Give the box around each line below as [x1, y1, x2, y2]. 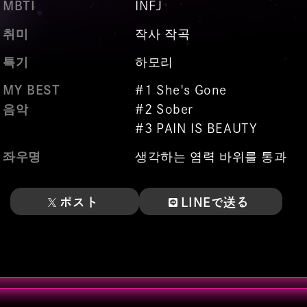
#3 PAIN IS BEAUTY [135, 121, 258, 134]
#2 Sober [135, 102, 193, 115]
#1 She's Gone [135, 83, 227, 96]
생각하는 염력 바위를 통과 [135, 149, 287, 162]
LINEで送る [181, 195, 249, 208]
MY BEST [3, 83, 60, 96]
